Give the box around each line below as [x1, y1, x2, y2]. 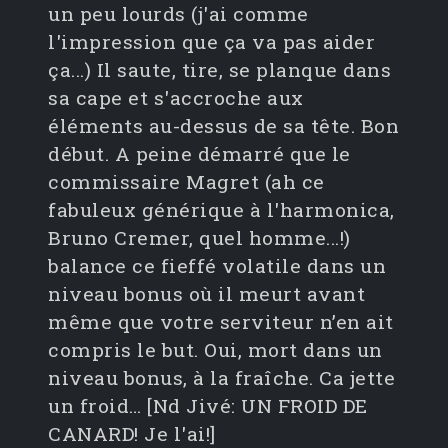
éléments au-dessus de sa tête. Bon [48, 113, 399, 139]
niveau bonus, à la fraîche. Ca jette [48, 365, 395, 391]
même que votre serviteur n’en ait [48, 309, 394, 335]
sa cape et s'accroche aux [48, 85, 304, 111]
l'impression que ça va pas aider [48, 29, 375, 55]
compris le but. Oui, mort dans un [48, 337, 383, 363]
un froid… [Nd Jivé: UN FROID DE [48, 393, 368, 419]
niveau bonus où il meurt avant [48, 281, 365, 307]
